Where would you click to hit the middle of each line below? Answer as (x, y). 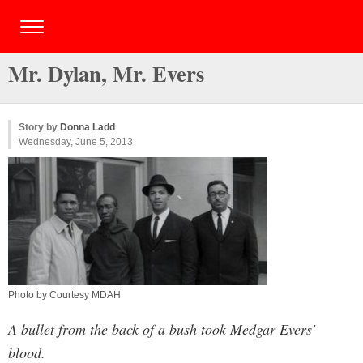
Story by (39, 127)
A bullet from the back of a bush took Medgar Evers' (162, 329)
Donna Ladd (88, 127)
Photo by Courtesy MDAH (64, 295)
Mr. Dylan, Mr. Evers (106, 73)
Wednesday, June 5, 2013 (76, 142)
